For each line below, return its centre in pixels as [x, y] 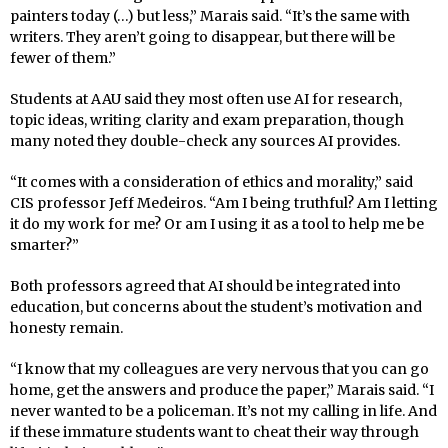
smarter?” [44, 244]
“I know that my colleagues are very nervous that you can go [219, 368]
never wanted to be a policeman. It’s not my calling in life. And [223, 410]
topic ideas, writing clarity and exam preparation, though [207, 119]
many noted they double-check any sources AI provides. [206, 140]
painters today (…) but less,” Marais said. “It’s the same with [210, 15]
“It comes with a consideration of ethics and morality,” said [211, 181]
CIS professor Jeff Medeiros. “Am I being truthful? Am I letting [224, 202]
